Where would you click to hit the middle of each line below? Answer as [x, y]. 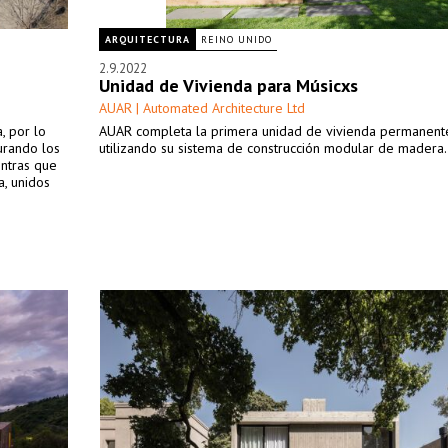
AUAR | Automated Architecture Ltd [202, 108]
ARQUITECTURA [147, 39]
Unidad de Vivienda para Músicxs [228, 85]
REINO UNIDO [236, 39]
